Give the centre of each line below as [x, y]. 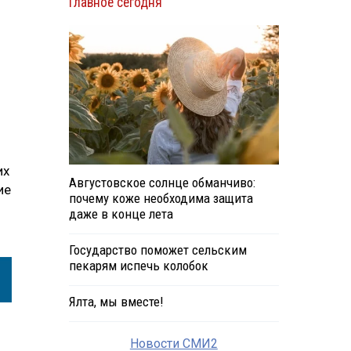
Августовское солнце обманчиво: [162, 183]
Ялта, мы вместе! [116, 302]
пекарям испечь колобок [138, 266]
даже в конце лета [121, 214]
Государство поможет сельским [157, 250]
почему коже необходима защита [161, 199]
